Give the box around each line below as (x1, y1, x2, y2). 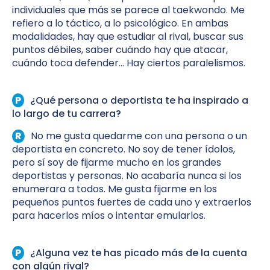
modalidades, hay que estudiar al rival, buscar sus (12, 30, 243, 44)
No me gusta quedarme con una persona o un (31, 129, 247, 143)
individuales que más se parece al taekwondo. (12, 3, 230, 17)
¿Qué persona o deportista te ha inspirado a (30, 93, 248, 108)
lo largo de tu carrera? (12, 107, 121, 121)
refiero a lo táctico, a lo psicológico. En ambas (12, 16, 228, 31)
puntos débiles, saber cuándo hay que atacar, (12, 43, 228, 57)
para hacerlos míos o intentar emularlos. (12, 209, 206, 223)
